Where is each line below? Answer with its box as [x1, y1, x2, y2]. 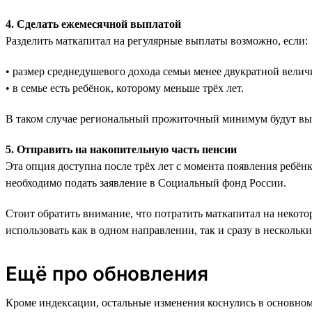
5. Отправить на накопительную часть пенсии [6, 143, 237, 155]
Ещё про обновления [6, 261, 208, 286]
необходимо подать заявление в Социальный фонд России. [6, 176, 286, 189]
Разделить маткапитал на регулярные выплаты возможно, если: [6, 34, 308, 47]
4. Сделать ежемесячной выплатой [6, 17, 181, 30]
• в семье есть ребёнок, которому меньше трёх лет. [6, 81, 244, 94]
